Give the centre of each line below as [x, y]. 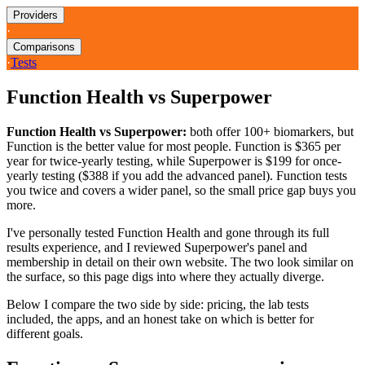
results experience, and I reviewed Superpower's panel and [157, 247]
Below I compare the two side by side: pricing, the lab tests [158, 304]
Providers [35, 15]
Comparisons [44, 47]
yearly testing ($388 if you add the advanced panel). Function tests [177, 175]
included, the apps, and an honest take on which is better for [160, 319]
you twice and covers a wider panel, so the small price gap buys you [181, 190]
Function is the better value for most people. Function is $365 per [174, 146]
